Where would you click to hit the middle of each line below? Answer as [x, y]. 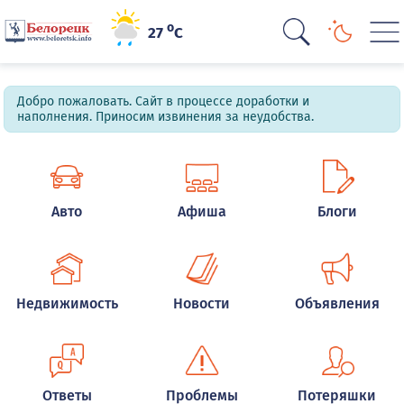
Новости [202, 303]
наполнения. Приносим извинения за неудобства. [166, 117]
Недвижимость [67, 303]
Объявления [337, 303]
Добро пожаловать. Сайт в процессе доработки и [164, 101]
